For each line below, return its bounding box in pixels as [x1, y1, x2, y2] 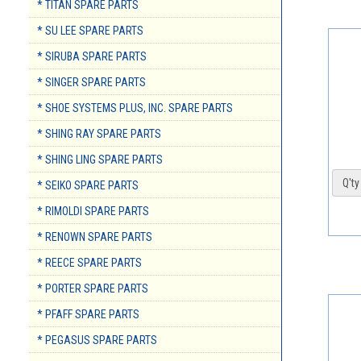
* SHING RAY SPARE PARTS [37, 127, 161, 141]
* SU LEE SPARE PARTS [37, 24, 143, 38]
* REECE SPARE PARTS [37, 256, 142, 270]
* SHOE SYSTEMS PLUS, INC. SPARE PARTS [37, 102, 233, 115]
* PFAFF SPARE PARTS [37, 308, 139, 322]
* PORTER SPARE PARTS [37, 282, 148, 296]
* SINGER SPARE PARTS [37, 76, 146, 89]
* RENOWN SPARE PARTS [37, 230, 152, 244]
